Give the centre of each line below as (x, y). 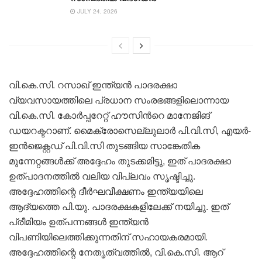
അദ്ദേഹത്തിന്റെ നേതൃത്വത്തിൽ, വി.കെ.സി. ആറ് (116, 252)
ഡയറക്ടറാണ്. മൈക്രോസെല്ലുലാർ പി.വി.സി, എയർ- (130, 130)
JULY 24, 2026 (96, 11)
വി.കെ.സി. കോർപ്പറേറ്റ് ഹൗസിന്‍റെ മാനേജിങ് (109, 115)
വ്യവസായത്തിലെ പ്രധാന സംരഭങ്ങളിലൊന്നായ (119, 100)
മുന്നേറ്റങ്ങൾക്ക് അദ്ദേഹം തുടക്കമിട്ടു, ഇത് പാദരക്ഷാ (120, 161)
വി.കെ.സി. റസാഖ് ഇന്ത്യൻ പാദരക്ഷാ (93, 85)
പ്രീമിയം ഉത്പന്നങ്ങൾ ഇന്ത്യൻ (79, 222)
